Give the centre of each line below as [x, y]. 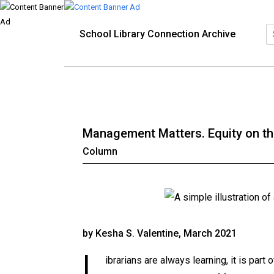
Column [100, 151]
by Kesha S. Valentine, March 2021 [159, 233]
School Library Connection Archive [157, 34]
